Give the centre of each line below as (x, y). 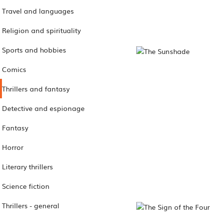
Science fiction (26, 186)
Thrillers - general (31, 205)
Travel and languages (38, 10)
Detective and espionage (43, 108)
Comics (14, 69)
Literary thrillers (27, 166)
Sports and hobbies (34, 49)
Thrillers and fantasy (36, 88)
